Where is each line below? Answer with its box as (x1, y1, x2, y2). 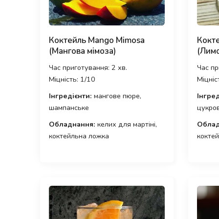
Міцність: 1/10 (49, 74, 95, 85)
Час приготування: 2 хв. (49, 63, 127, 73)
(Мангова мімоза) (49, 45, 116, 57)
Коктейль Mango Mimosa (49, 35, 145, 46)
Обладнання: (49, 119, 95, 130)
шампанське (49, 103, 89, 113)
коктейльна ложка (49, 131, 109, 141)
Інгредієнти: (49, 91, 92, 101)
